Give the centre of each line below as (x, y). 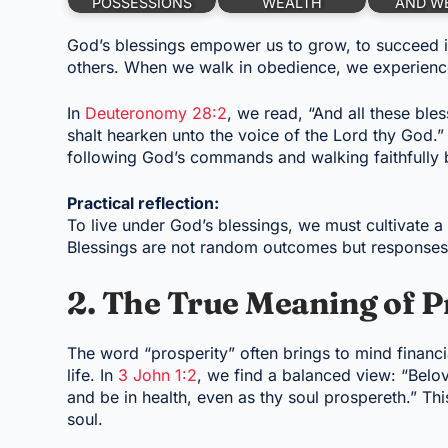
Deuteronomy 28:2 (156, 112)
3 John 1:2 (158, 374)
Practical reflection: (143, 202)
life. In (93, 374)
